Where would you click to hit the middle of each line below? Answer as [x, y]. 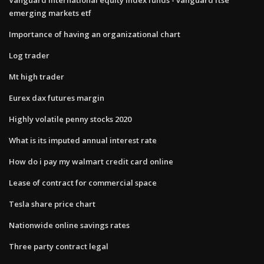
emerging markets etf [50, 13]
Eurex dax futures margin [57, 98]
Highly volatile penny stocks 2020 [70, 119]
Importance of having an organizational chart [95, 34]
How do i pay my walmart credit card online [91, 161]
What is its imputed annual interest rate [83, 140]
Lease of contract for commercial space [83, 182]
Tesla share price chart [52, 204]
